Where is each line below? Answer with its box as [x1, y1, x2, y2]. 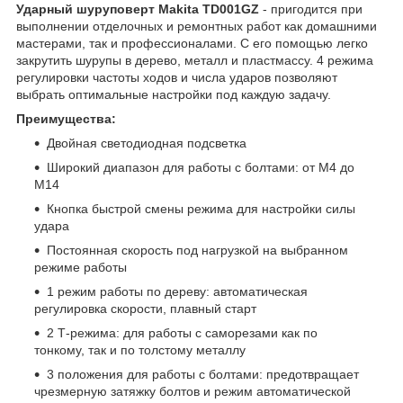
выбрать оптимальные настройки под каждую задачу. [16, 86, 331, 102]
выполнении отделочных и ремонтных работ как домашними [16, 18, 377, 33]
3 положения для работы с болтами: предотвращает [47, 366, 359, 381]
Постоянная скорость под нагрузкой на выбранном [47, 242, 348, 257]
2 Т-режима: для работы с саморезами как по [47, 325, 318, 340]
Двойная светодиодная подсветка [47, 135, 246, 150]
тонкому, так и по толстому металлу [34, 342, 246, 357]
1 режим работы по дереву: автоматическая [47, 283, 308, 299]
